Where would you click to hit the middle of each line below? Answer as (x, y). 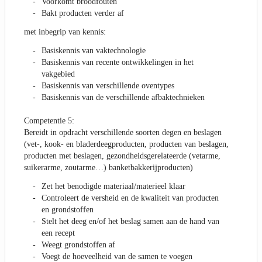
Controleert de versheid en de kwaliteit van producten (130, 198)
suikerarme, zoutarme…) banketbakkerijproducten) (108, 168)
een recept (58, 233)
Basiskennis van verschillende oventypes (108, 86)
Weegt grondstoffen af (78, 245)
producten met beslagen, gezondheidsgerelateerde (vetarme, (122, 156)
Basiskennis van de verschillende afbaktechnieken (123, 98)
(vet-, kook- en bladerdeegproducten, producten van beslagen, (126, 144)
